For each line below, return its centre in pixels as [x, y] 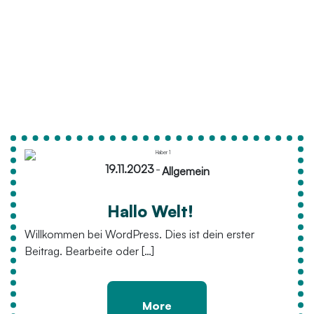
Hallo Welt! [150, 211]
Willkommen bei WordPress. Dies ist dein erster [139, 234]
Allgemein [185, 171]
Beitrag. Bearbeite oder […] [89, 251]
